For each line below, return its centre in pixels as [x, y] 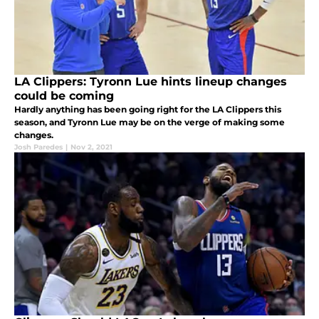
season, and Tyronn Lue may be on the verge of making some [150, 122]
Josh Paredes [38, 147]
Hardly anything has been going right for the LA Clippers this [148, 110]
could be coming [64, 96]
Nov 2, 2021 [91, 147]
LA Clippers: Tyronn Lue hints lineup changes [151, 82]
